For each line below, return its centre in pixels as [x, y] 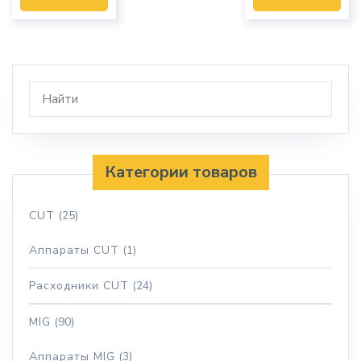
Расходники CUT [79, 285]
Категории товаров [180, 172]
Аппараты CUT [74, 250]
